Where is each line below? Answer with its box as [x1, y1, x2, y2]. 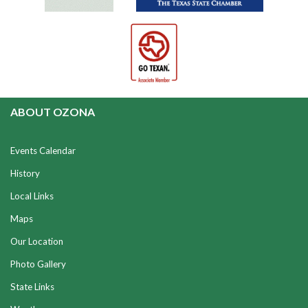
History [10, 168, 40, 179]
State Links [10, 281, 54, 292]
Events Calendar [10, 145, 76, 156]
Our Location [10, 236, 63, 247]
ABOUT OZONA [10, 105, 95, 118]
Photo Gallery [10, 258, 66, 269]
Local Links [10, 190, 54, 201]
